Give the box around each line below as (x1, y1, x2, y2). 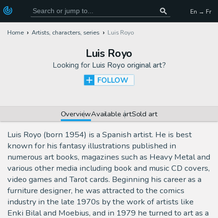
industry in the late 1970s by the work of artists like (7, 196, 194, 208)
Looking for (52, 60, 92, 70)
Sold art (131, 109, 158, 119)
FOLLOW (97, 75, 128, 85)
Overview (60, 109, 91, 119)
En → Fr (190, 7, 211, 16)
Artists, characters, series (32, 28, 100, 37)
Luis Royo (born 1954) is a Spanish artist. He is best (7, 129, 192, 141)
